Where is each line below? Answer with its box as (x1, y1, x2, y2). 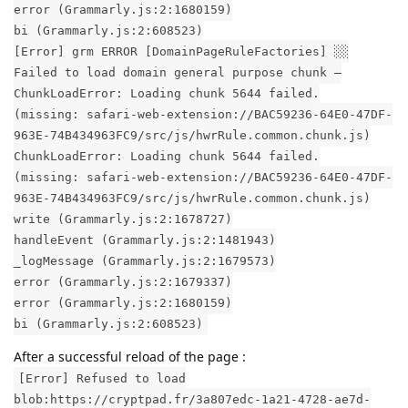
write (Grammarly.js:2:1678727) (14, 211, 232, 226)
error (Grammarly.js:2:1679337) (14, 274, 232, 289)
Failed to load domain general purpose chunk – (14, 65, 342, 79)
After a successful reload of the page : (14, 347, 246, 365)
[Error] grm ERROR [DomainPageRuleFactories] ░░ (14, 44, 349, 58)
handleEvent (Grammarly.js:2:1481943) (14, 232, 276, 247)
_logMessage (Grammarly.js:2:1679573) (14, 253, 276, 268)
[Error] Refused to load (18, 371, 186, 385)
